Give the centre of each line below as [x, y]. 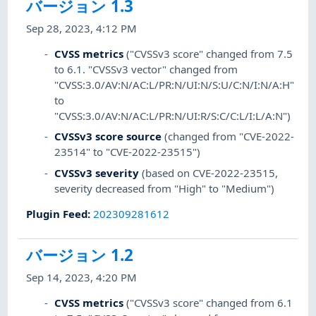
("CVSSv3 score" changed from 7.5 [210, 54]
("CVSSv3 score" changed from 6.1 [210, 303]
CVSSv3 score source [108, 136]
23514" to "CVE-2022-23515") [128, 152]
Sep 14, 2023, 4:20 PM [82, 278]
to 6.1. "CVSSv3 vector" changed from [146, 69]
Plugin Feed [57, 213]
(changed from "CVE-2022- [230, 136]
